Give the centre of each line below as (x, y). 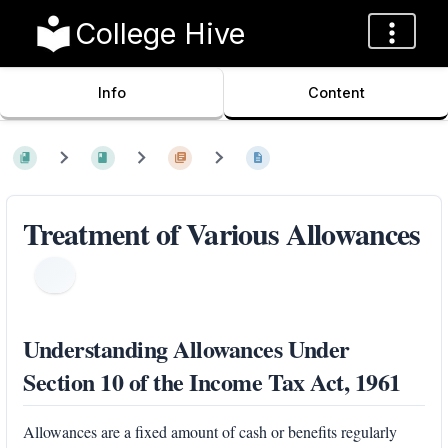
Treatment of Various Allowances (222, 232)
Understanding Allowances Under (186, 348)
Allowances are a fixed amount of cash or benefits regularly (210, 431)
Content (336, 92)
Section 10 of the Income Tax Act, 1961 (212, 381)
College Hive (160, 33)
